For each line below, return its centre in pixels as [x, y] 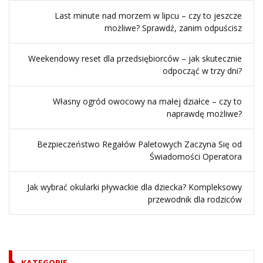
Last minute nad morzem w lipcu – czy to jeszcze [148, 16]
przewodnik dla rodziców [195, 199]
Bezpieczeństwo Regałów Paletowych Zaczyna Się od [139, 144]
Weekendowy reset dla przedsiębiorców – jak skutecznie [135, 58]
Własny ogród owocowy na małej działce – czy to [147, 101]
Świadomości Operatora [196, 156]
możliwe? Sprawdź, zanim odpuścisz [173, 28]
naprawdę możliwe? [204, 114]
